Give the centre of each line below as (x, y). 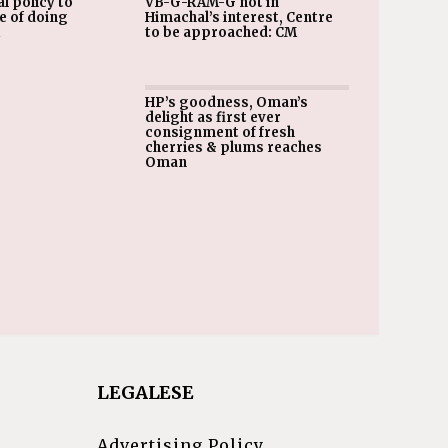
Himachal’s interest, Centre (238, 17)
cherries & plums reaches (233, 147)
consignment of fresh (219, 132)
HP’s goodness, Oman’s (226, 102)
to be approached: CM (220, 32)
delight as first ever (212, 117)
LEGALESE (145, 392)
